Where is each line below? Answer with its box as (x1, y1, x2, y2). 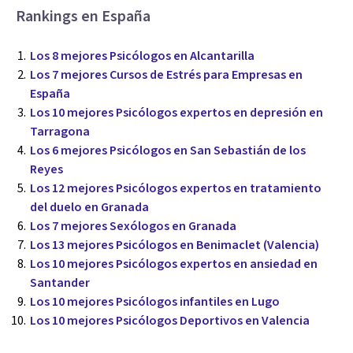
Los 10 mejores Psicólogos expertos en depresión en (30, 103, 323, 121)
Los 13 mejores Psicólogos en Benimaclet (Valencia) (30, 236, 319, 254)
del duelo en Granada (30, 198, 149, 216)
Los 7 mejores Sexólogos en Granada (30, 217, 236, 235)
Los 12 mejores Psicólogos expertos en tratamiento (30, 179, 321, 197)
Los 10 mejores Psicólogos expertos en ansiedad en (30, 255, 318, 273)
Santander (30, 273, 90, 292)
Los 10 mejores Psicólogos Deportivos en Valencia (30, 311, 310, 329)
